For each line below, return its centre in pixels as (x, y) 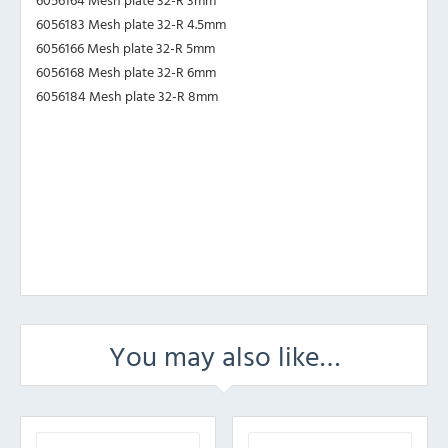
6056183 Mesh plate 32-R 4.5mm (131, 24)
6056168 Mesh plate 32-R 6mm (126, 72)
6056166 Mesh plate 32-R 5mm (125, 48)
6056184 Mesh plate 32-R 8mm (127, 96)
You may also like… (224, 355)
